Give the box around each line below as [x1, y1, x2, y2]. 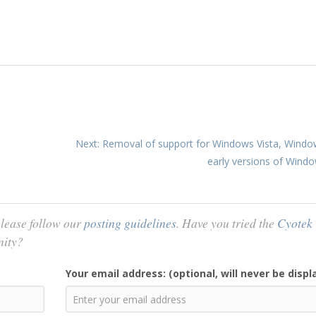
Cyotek [277, 214, 312, 231]
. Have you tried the [176, 214, 277, 231]
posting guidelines [84, 214, 176, 231]
